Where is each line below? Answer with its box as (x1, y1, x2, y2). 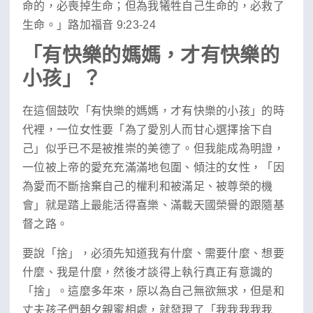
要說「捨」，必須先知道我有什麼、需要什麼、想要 (22, 247, 284, 259)
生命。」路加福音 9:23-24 (22, 19, 156, 31)
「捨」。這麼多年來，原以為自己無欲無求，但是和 (22, 284, 284, 297)
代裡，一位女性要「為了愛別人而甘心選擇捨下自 (22, 124, 273, 136)
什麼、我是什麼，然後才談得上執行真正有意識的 (22, 265, 273, 278)
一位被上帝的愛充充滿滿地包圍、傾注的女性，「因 (22, 161, 284, 174)
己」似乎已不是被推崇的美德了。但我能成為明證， (22, 143, 284, 155)
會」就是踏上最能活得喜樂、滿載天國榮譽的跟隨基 (22, 199, 284, 212)
